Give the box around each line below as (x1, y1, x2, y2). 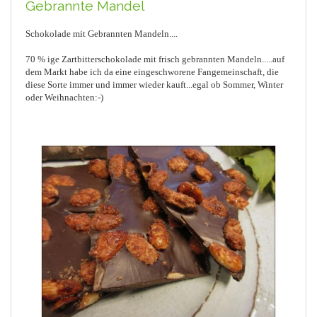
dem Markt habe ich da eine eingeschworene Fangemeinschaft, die (25, 67, 279, 78)
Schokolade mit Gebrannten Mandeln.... (25, 28, 178, 40)
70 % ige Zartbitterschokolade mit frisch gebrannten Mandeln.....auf (25, 54, 284, 65)
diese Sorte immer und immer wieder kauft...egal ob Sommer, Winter (25, 79, 283, 91)
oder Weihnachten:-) (25, 92, 103, 103)
